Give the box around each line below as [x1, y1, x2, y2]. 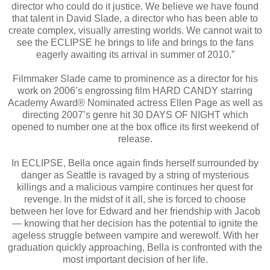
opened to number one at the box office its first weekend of [11, 121, 259, 132]
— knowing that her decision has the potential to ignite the [12, 218, 258, 228]
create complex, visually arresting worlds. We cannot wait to [8, 25, 262, 36]
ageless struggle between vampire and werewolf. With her [11, 230, 259, 240]
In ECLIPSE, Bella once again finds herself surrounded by [11, 157, 259, 168]
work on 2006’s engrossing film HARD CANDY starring [17, 85, 253, 96]
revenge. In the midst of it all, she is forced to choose [24, 193, 246, 204]
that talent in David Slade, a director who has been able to [12, 13, 258, 24]
